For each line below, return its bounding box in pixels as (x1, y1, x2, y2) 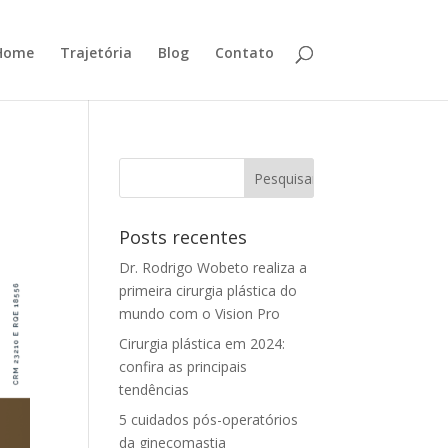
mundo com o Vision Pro (119, 304, 281, 323)
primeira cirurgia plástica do (119, 281, 298, 300)
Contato (214, 43, 274, 62)
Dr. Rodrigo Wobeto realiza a (119, 258, 308, 277)
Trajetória (59, 43, 132, 62)
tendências (119, 380, 190, 399)
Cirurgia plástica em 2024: (119, 334, 286, 353)
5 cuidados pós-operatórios (119, 410, 299, 429)
